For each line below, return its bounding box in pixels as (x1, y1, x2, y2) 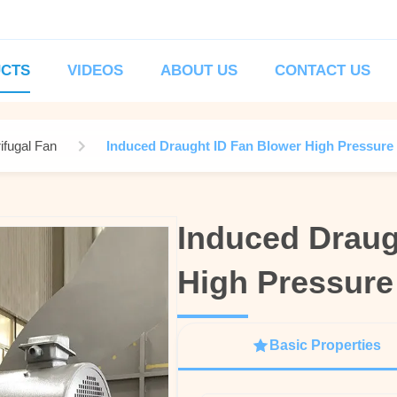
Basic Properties (269, 338, 381, 353)
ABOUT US (160, 62, 237, 79)
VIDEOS (67, 62, 123, 79)
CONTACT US (275, 62, 370, 79)
